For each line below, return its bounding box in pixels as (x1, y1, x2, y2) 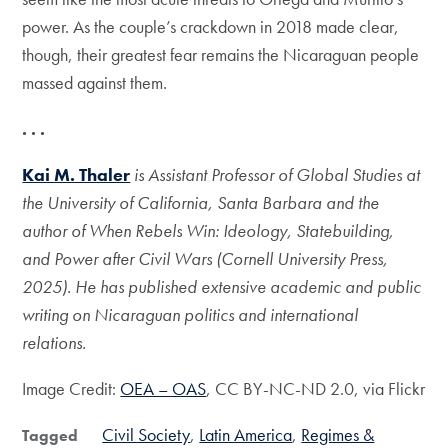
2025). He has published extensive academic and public (22, 274, 422, 298)
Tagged (22, 424, 79, 446)
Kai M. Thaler (22, 162, 131, 186)
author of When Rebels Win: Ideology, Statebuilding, (22, 218, 395, 242)
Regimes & (301, 422, 375, 446)
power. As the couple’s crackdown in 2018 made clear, (22, 14, 400, 38)
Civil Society (102, 422, 191, 446)
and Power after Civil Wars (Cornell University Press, (22, 246, 389, 270)
